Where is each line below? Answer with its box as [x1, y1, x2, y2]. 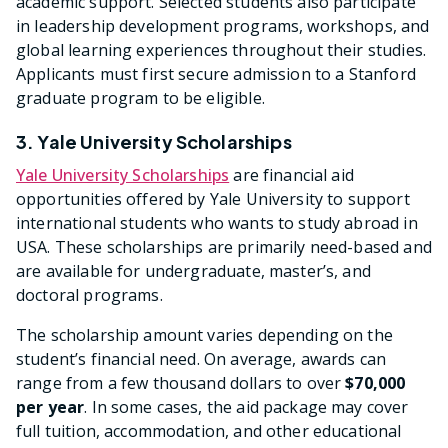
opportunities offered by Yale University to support [16, 188, 410, 211]
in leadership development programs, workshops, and [16, 15, 430, 38]
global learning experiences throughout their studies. [16, 39, 426, 62]
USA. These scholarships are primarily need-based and [16, 236, 432, 259]
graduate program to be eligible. [16, 87, 265, 110]
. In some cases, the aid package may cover [84, 396, 409, 419]
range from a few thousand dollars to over [16, 372, 346, 395]
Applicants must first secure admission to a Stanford [16, 63, 416, 86]
